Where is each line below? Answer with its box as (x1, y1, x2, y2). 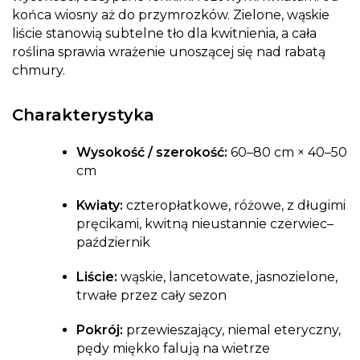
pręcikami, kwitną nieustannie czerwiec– (76, 216, 333, 232)
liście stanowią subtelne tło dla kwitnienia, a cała (12, 26, 317, 42)
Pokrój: (76, 322, 123, 338)
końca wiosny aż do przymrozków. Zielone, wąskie (12, 7, 329, 23)
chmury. (12, 63, 65, 79)
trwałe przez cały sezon (76, 288, 227, 304)
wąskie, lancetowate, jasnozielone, (117, 269, 337, 285)
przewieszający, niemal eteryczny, (123, 322, 341, 338)
